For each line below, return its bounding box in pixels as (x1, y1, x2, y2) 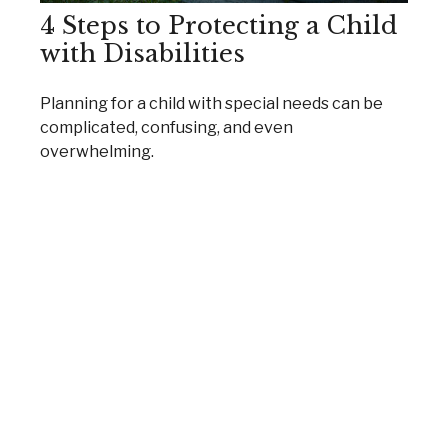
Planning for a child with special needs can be (40, 94, 383, 114)
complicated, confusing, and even (40, 118, 293, 138)
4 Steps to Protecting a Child (40, 11, 397, 41)
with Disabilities (40, 39, 245, 69)
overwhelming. (40, 142, 154, 162)
